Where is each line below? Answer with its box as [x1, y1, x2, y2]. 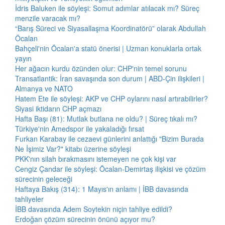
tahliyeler [15, 194, 44, 204]
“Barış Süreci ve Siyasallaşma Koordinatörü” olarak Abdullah [15, 23, 206, 33]
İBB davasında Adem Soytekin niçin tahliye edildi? [15, 204, 172, 214]
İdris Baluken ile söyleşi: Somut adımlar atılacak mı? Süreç [15, 3, 199, 13]
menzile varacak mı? [15, 13, 80, 23]
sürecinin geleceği [15, 174, 72, 184]
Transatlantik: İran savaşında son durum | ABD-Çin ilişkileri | [15, 73, 204, 83]
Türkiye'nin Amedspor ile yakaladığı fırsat [15, 124, 144, 134]
